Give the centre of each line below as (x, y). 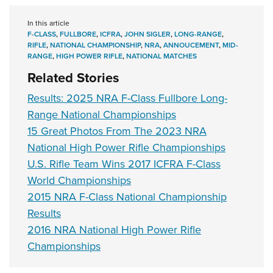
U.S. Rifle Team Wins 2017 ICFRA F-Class (124, 164)
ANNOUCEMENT (191, 45)
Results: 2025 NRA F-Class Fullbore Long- (127, 98)
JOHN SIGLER (147, 34)
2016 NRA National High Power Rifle (114, 229)
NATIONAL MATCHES (161, 56)
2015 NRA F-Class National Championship (127, 197)
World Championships (79, 180)
